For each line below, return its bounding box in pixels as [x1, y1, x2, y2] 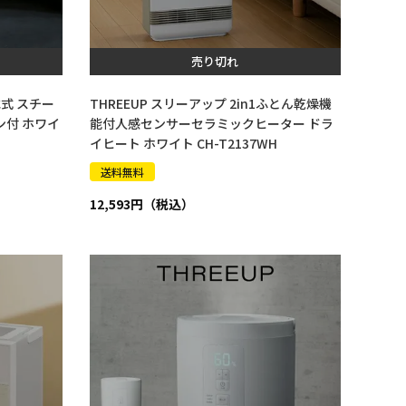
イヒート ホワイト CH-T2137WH [89, 133, 277, 152]
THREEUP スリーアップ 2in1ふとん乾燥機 [89, 93, 332, 112]
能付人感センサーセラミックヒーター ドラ [89, 113, 333, 132]
